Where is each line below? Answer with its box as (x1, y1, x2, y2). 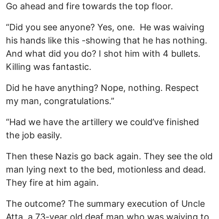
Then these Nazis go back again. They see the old (6, 151, 213, 162)
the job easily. (6, 130, 62, 141)
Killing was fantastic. (6, 62, 91, 72)
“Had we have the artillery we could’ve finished (6, 117, 199, 128)
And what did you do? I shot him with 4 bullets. (6, 48, 200, 59)
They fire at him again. (6, 177, 99, 188)
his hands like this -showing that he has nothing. (6, 35, 210, 46)
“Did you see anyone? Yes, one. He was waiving (6, 22, 204, 33)
